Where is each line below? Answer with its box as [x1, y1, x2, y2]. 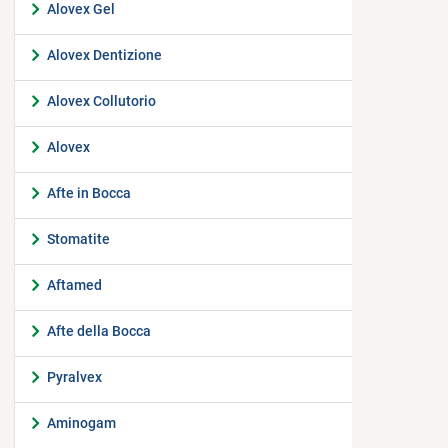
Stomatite [47, 231, 110, 247]
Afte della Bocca [47, 323, 151, 339]
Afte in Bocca [47, 185, 131, 201]
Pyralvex [47, 369, 102, 385]
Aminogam [47, 415, 116, 431]
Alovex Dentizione [47, 47, 162, 63]
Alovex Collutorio [47, 93, 156, 109]
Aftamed [47, 277, 102, 293]
